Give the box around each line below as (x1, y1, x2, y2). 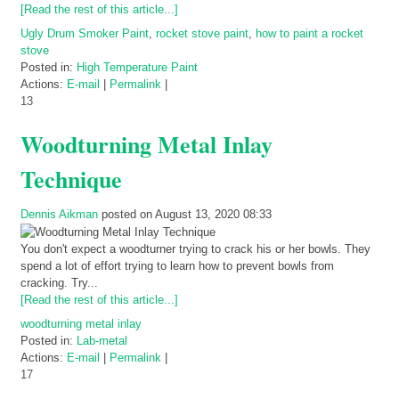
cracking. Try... (20, 276, 98, 290)
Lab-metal (77, 334, 127, 348)
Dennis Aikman (20, 208, 98, 222)
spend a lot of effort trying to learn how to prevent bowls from (20, 259, 334, 273)
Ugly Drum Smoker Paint (20, 27, 149, 41)
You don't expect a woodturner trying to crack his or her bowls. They (20, 242, 370, 256)
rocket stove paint (156, 27, 248, 41)
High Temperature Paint (77, 61, 198, 75)
